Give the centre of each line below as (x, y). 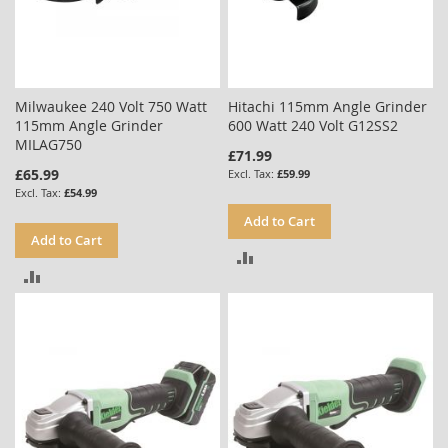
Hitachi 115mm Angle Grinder (328, 106)
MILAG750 (48, 144)
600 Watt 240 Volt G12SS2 (313, 125)
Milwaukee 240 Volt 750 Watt (111, 106)
